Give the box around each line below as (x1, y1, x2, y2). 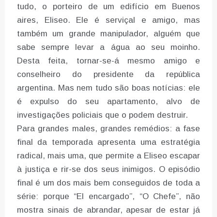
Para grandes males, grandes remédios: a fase (17, 124, 200, 133)
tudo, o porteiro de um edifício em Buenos (17, 1, 200, 11)
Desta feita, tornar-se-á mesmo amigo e (17, 56, 200, 65)
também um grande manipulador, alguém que (17, 29, 200, 38)
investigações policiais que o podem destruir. (17, 110, 188, 120)
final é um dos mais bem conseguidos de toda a (17, 178, 200, 187)
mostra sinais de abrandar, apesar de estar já (17, 205, 200, 215)
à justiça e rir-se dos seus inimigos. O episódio (17, 164, 200, 174)
